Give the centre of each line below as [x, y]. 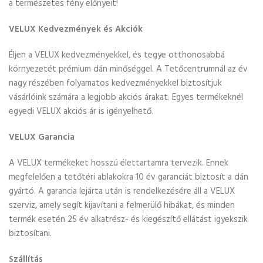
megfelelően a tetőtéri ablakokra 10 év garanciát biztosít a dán [129, 177]
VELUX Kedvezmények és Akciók [76, 29]
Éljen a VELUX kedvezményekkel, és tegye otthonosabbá [117, 55]
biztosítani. [30, 234]
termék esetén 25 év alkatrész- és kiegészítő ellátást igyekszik [128, 220]
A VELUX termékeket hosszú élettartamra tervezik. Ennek [119, 163]
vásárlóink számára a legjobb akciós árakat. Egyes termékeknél [126, 97]
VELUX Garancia [42, 137]
